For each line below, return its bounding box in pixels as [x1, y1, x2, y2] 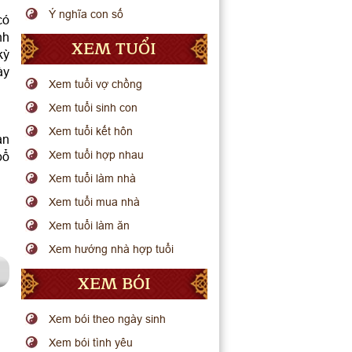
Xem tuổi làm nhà [49, 172, 137, 185]
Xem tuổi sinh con [49, 101, 138, 114]
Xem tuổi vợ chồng [49, 78, 143, 90]
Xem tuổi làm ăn [49, 219, 130, 232]
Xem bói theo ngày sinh [49, 313, 167, 325]
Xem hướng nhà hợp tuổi [49, 243, 174, 255]
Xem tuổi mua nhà [49, 196, 141, 208]
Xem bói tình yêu [49, 336, 134, 349]
